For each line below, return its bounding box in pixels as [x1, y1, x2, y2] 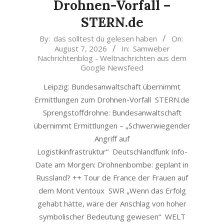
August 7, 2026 [54, 43, 107, 53]
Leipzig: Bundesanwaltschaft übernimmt [43, 81, 180, 91]
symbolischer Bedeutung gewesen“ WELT [38, 211, 185, 221]
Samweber [132, 43, 170, 53]
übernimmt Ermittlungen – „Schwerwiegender [33, 120, 190, 130]
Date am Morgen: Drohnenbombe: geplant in [35, 159, 188, 169]
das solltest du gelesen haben [53, 33, 157, 43]
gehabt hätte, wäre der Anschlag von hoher [37, 198, 186, 208]
